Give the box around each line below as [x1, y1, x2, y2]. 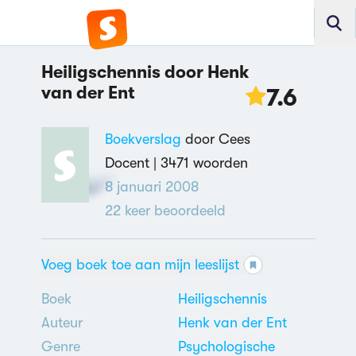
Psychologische [178, 339, 275, 354]
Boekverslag [104, 131, 181, 147]
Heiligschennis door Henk [41, 62, 250, 82]
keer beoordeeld [120, 203, 226, 219]
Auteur [41, 315, 83, 331]
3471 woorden [160, 155, 248, 171]
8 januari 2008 [104, 179, 199, 195]
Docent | [104, 155, 161, 171]
